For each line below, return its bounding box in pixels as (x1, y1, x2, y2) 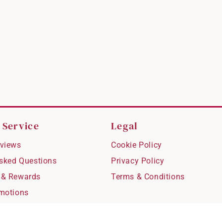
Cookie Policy (111, 140, 162, 150)
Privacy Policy (111, 156, 165, 166)
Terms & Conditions (111, 171, 185, 181)
